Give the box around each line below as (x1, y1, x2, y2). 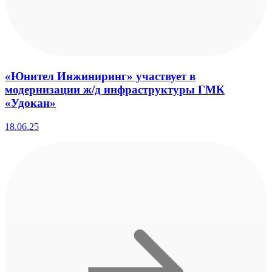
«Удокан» (5, 97, 56, 110)
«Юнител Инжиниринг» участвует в (5, 70, 195, 83)
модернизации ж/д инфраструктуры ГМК (5, 83, 225, 97)
